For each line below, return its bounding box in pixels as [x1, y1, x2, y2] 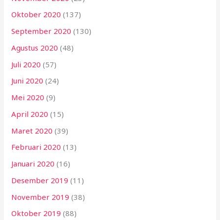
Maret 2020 [11, 125, 53, 136]
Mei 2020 [11, 92, 45, 103]
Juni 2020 [11, 76, 44, 86]
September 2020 [11, 26, 72, 36]
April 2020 [11, 109, 49, 119]
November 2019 [11, 192, 70, 202]
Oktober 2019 [11, 208, 61, 219]
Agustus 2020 [11, 42, 58, 53]
